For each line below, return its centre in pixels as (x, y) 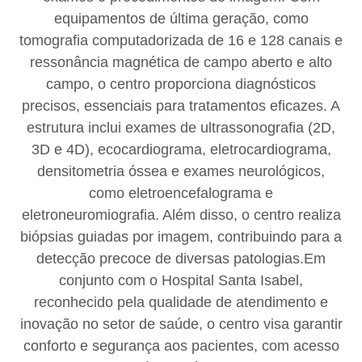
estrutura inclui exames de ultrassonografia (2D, (181, 128)
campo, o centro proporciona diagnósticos (181, 84)
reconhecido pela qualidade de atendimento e (181, 302)
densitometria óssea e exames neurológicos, (181, 171)
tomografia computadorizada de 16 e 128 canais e (181, 40)
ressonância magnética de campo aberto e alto (181, 62)
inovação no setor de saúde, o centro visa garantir (181, 324)
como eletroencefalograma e (181, 193)
